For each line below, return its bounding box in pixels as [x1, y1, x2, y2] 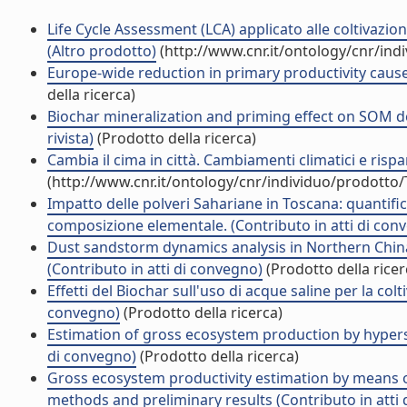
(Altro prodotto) [47, 41, 156, 61]
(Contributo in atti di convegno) [47, 259, 263, 279]
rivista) [47, 128, 94, 148]
